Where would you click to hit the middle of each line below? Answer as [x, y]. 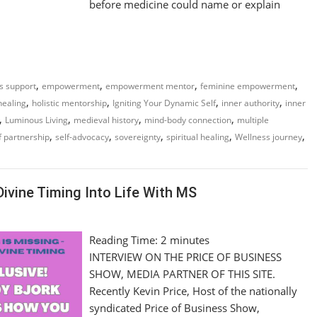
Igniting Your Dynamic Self [164, 103]
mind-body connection [188, 120]
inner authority [250, 103]
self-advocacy [82, 137]
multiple [253, 120]
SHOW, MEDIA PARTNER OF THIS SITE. [183, 274]
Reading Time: [125, 240]
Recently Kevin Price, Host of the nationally [194, 291]
